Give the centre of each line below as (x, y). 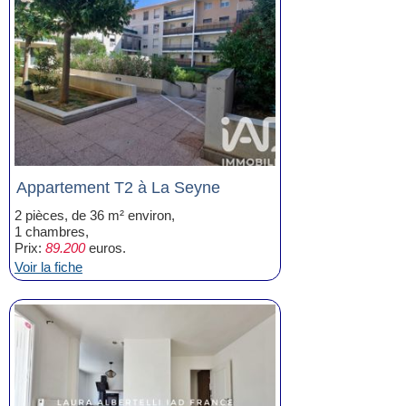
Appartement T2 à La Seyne (118, 188)
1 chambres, (52, 232)
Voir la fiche (48, 267)
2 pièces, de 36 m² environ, (95, 215)
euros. (106, 248)
